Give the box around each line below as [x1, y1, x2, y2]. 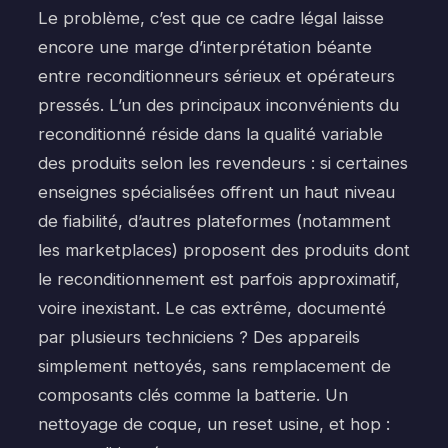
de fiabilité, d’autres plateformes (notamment [38, 210, 391, 231]
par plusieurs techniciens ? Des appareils [38, 326, 360, 347]
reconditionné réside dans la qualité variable [38, 123, 383, 144]
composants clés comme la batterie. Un [38, 384, 348, 405]
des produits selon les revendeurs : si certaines [38, 152, 408, 173]
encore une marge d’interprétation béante [38, 36, 372, 57]
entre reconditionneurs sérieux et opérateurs [38, 65, 395, 86]
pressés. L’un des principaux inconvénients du [38, 94, 399, 115]
